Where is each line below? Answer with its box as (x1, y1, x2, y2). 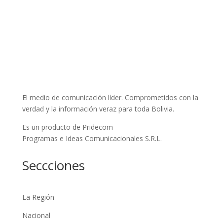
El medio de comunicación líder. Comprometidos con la (22, 92, 198, 102)
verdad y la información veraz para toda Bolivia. (22, 104, 174, 113)
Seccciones (22, 156, 85, 174)
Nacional (22, 210, 50, 220)
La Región (22, 192, 54, 202)
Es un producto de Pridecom (22, 122, 113, 132)
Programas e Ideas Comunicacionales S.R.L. (22, 133, 162, 143)
